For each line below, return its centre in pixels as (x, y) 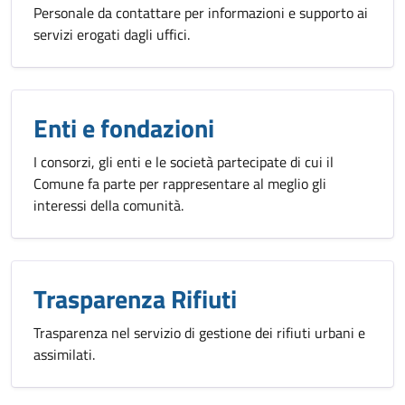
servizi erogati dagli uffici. (112, 34)
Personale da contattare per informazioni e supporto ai (201, 13)
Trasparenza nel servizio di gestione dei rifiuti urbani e (199, 333)
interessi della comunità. (108, 205)
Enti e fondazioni (124, 128)
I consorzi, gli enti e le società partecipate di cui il (184, 162)
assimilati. (64, 354)
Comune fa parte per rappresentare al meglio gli (180, 184)
